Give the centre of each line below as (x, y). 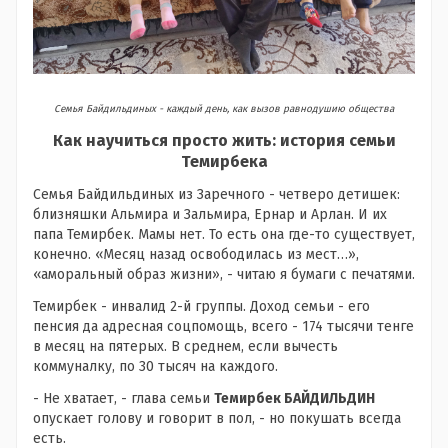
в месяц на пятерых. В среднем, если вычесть (185, 346)
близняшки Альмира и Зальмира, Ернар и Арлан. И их (210, 214)
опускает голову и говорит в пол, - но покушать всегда (217, 418)
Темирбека (224, 161)
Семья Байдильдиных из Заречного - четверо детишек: (216, 194)
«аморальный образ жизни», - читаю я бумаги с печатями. (224, 274)
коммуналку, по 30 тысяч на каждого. (155, 366)
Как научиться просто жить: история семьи (224, 140)
